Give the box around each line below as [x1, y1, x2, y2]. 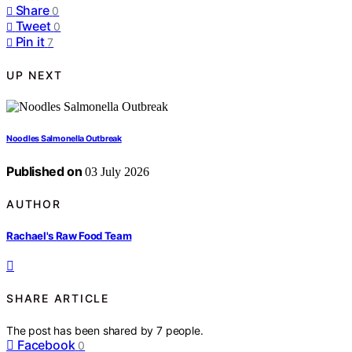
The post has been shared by [6, 323, 157, 337]
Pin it [15, 34, 45, 50]
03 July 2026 [82, 165, 150, 179]
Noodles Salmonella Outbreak [6, 134, 122, 145]
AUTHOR [6, 197, 61, 211]
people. [165, 323, 203, 337]
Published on [6, 163, 82, 180]
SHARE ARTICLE [6, 291, 109, 306]
